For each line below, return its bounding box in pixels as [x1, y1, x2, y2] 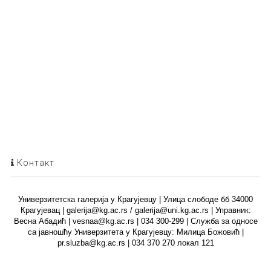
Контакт [14, 157, 54, 168]
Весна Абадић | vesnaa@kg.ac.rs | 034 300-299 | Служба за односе [13, 216, 258, 226]
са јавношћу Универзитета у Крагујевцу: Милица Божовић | [27, 227, 244, 237]
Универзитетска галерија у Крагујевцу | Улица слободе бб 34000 [18, 194, 253, 204]
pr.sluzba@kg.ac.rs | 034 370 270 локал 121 [57, 238, 214, 247]
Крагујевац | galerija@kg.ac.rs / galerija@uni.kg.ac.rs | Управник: [20, 205, 251, 215]
